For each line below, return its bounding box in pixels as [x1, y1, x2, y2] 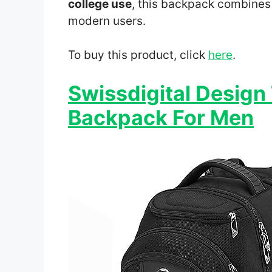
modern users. [68, 13, 146, 28]
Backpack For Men [68, 104, 254, 130]
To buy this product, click [68, 48, 208, 63]
